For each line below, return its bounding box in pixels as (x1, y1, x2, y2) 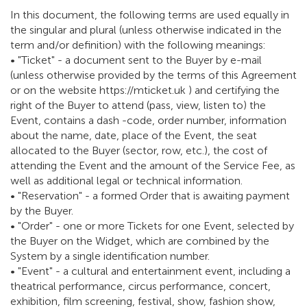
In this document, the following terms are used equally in (10, 8, 289, 22)
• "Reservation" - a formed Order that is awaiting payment (10, 189, 290, 203)
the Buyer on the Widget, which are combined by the (10, 234, 269, 248)
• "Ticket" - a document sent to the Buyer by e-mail (10, 53, 262, 67)
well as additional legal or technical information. (10, 174, 243, 188)
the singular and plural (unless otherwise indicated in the (10, 23, 282, 37)
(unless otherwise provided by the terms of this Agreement (10, 69, 297, 82)
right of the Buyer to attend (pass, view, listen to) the (10, 99, 266, 112)
